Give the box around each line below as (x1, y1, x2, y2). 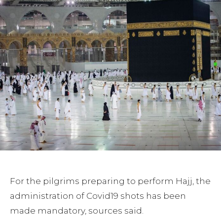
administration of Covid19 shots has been (10, 190, 186, 201)
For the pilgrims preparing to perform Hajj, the (10, 176, 211, 186)
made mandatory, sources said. (10, 205, 144, 216)
